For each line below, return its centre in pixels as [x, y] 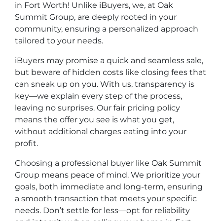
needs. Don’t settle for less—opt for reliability [102, 210]
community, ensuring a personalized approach [107, 29]
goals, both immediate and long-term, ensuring [109, 187]
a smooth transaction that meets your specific [106, 199]
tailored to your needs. [59, 41]
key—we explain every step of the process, [98, 96]
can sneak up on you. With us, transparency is [105, 84]
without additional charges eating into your [101, 131]
